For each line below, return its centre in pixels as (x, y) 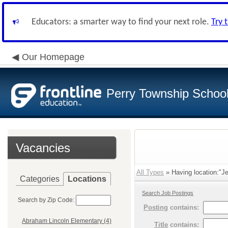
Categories (40, 179)
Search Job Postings (168, 193)
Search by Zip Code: (46, 200)
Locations (87, 179)
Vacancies (43, 148)
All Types (150, 172)
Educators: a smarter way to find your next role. (121, 22)
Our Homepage (53, 57)
